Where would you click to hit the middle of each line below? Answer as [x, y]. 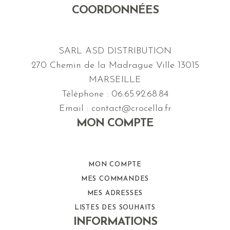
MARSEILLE [115, 80]
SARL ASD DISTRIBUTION [115, 51]
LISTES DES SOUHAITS [115, 208]
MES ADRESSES [115, 193]
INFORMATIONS [115, 222]
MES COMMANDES [115, 179]
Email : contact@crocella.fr [115, 109]
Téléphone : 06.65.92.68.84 [115, 94]
